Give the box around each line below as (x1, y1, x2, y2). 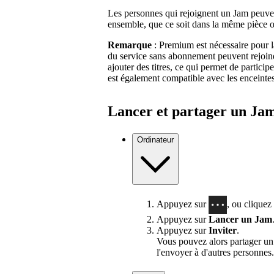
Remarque (108, 39, 152, 50)
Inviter (209, 225, 237, 236)
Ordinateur (137, 135, 174, 144)
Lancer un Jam (209, 214, 272, 225)
